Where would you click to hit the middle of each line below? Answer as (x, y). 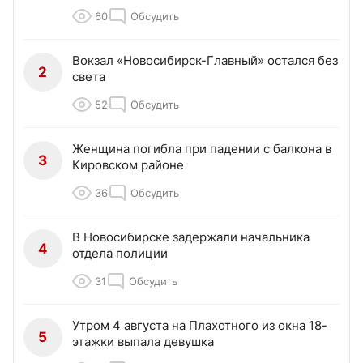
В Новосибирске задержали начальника (191, 237)
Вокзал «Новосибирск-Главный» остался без (205, 61)
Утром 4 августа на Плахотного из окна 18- (200, 326)
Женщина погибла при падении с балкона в (202, 149)
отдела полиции (120, 254)
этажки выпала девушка (143, 342)
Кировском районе (128, 165)
